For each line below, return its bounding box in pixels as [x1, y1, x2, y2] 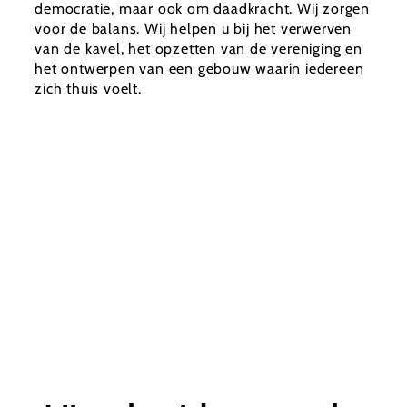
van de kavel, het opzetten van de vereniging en [35, 40, 362, 58]
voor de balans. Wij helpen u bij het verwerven [35, 20, 352, 38]
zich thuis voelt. [35, 80, 142, 98]
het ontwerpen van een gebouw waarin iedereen [35, 60, 364, 78]
